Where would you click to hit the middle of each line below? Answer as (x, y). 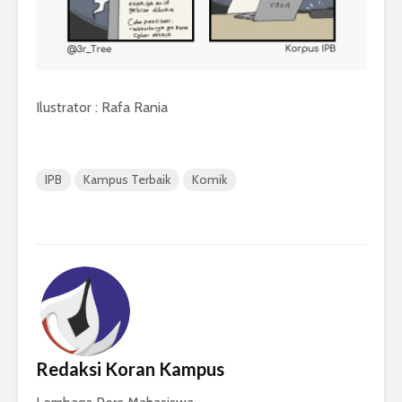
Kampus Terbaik (127, 180)
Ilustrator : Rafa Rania (102, 108)
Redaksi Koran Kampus (130, 369)
